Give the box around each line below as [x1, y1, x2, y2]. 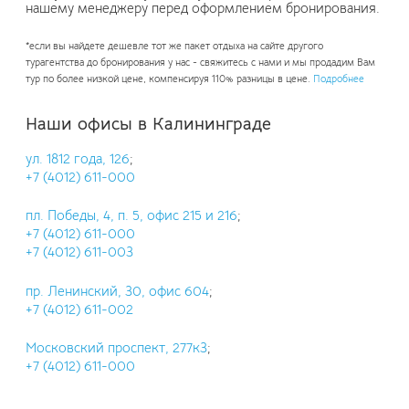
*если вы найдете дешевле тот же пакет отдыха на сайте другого [26, 39, 323, 52]
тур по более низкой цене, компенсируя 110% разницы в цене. [26, 72, 313, 85]
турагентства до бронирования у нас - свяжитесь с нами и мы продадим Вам [26, 56, 375, 68]
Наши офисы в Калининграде [26, 112, 271, 134]
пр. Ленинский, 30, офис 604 [26, 282, 209, 299]
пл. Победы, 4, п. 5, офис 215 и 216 [26, 207, 237, 225]
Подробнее [313, 72, 364, 85]
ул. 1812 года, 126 [26, 150, 130, 167]
